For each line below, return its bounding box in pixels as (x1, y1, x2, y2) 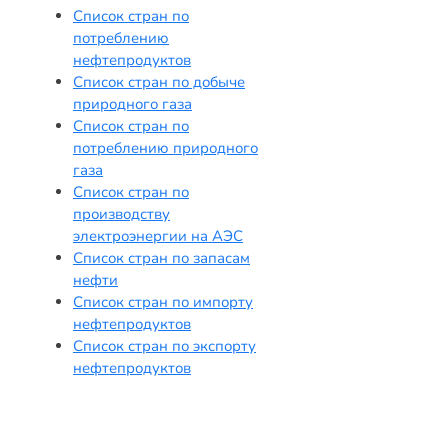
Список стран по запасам (73, 247, 250, 268)
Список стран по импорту (73, 291, 253, 312)
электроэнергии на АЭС (73, 225, 243, 246)
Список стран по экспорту (73, 335, 256, 356)
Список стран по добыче (73, 71, 245, 92)
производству (73, 203, 170, 224)
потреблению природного (73, 137, 258, 158)
